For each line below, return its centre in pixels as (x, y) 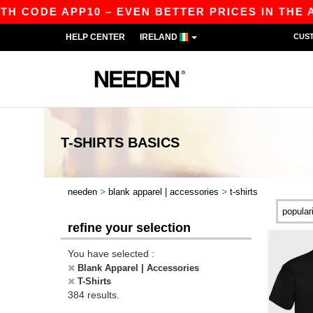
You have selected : (111, 254)
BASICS (154, 143)
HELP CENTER (95, 37)
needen (82, 192)
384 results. (94, 295)
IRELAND (160, 37)
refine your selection (129, 228)
